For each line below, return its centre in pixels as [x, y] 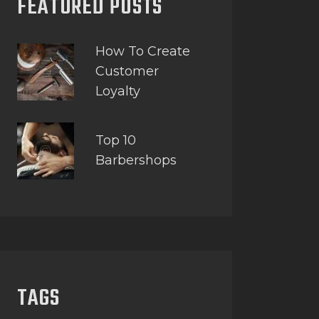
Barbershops [136, 160]
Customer [127, 72]
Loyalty [118, 91]
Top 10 [116, 140]
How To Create [143, 52]
